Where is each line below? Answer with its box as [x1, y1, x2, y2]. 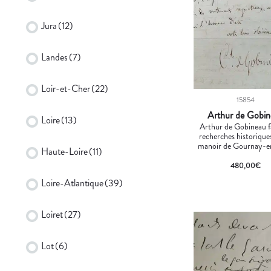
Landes [41, 50, 68, 64]
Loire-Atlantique [41, 175, 103, 190]
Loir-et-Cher [41, 81, 90, 96]
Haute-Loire [41, 144, 88, 158]
